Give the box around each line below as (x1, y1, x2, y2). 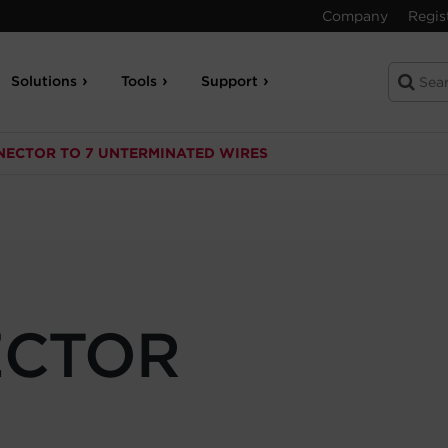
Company (322, 8, 388, 24)
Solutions (11, 73, 78, 89)
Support (201, 73, 259, 89)
